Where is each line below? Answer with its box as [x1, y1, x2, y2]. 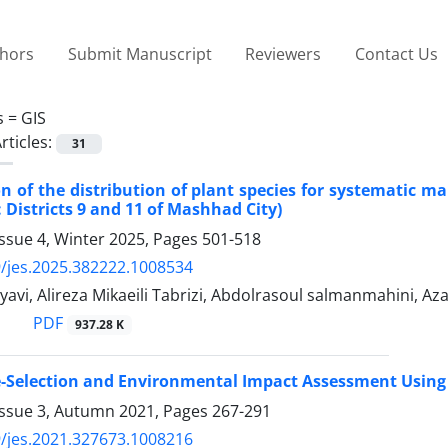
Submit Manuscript [67, 42, 212, 65]
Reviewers [245, 42, 322, 65]
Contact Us [354, 42, 438, 65]
